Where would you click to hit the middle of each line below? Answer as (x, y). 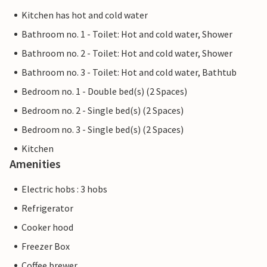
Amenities (35, 164)
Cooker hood (47, 227)
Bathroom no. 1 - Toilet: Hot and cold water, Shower (127, 34)
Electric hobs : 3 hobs (64, 189)
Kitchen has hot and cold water (85, 15)
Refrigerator (47, 208)
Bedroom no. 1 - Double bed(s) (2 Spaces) (104, 91)
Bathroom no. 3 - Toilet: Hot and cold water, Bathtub (129, 72)
